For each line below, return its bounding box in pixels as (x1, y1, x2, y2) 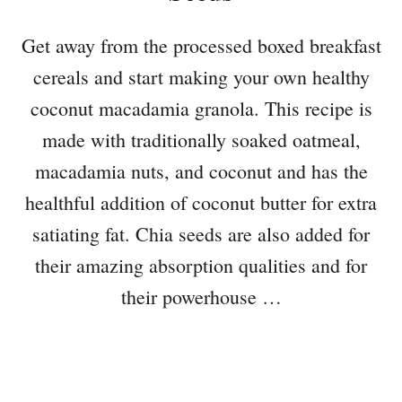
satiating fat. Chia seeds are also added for (32, 220, 370, 247)
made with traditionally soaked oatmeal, (41, 126, 361, 153)
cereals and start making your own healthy (32, 63, 370, 90)
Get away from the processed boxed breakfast (21, 31, 381, 58)
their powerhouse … (120, 283, 282, 310)
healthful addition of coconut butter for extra (25, 188, 377, 215)
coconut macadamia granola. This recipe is (30, 94, 372, 121)
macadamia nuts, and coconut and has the (34, 157, 368, 184)
